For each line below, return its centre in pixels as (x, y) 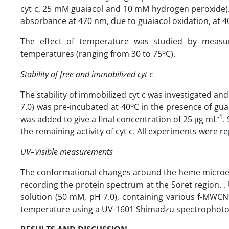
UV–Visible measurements (67, 152)
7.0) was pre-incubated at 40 (75, 107)
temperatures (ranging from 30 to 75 (91, 53)
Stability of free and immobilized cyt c (87, 74)
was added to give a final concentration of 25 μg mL (119, 119)
